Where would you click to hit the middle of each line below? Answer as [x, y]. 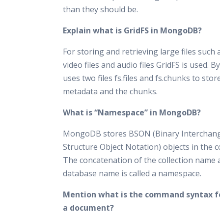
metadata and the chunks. [110, 91]
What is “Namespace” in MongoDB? [132, 112]
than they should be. [100, 9]
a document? [88, 208]
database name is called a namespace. [132, 173]
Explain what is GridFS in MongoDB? [132, 30]
